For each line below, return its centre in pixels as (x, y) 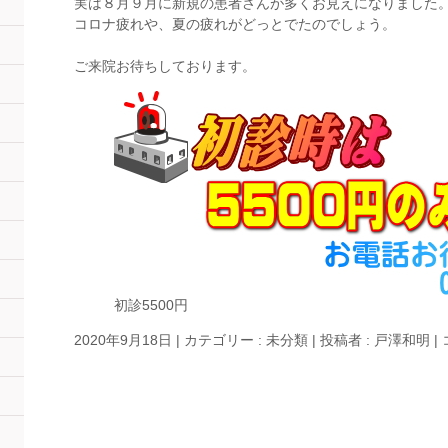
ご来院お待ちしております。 (165, 65)
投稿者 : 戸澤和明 (377, 339)
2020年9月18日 (123, 339)
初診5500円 (151, 304)
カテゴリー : (225, 339)
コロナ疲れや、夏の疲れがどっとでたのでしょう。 (235, 23)
